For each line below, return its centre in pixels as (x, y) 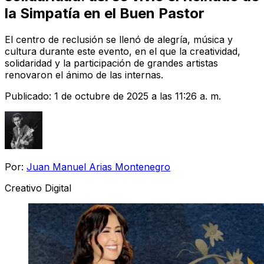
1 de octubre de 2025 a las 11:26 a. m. (138, 96)
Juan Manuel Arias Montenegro (98, 166)
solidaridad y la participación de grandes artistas (111, 63)
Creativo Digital (38, 188)
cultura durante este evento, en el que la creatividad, (123, 51)
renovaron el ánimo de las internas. (84, 75)
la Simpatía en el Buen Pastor (105, 13)
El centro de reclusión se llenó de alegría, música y (119, 39)
